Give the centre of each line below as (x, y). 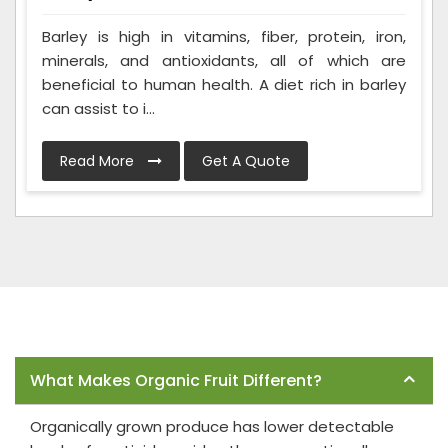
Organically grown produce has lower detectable (212, 427)
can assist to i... (98, 109)
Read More (99, 161)
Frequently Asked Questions (112, 347)
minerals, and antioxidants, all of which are (224, 61)
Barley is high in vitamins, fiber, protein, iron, (224, 37)
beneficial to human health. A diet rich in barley (224, 85)
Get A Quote (246, 161)
